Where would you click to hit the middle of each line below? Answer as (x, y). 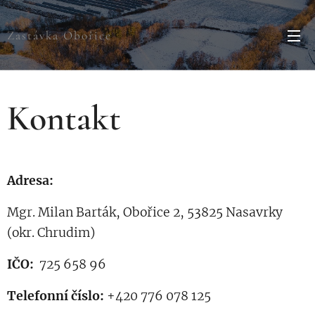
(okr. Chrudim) (51, 233)
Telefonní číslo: (57, 296)
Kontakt (64, 118)
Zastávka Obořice (59, 35)
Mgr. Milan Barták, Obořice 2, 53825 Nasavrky (145, 212)
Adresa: (30, 181)
